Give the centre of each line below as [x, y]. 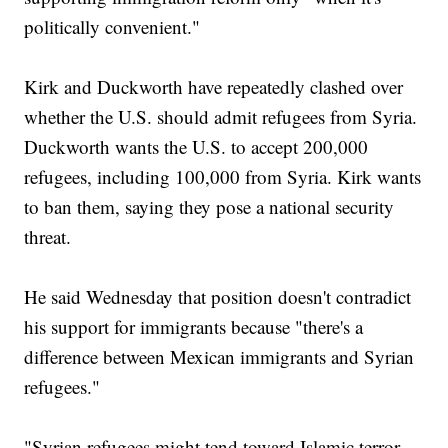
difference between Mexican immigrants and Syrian [219, 357]
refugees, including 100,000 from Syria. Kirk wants [223, 177]
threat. [48, 237]
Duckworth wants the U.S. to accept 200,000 [196, 147]
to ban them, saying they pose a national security [209, 207]
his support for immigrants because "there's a [194, 327]
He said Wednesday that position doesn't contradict [218, 297]
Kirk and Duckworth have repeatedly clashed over [214, 87]
